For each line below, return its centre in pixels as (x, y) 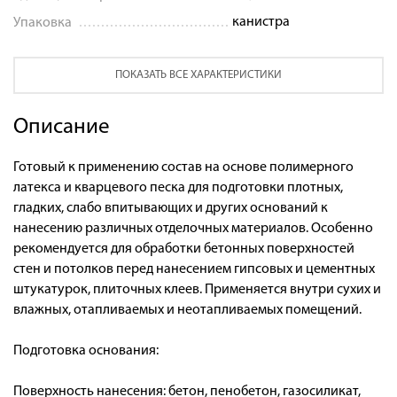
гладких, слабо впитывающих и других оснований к (171, 208)
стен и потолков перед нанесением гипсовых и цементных (194, 269)
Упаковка (43, 23)
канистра (261, 22)
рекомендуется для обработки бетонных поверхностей (184, 249)
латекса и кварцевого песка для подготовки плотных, (178, 187)
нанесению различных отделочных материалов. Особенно (193, 228)
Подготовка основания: (86, 350)
